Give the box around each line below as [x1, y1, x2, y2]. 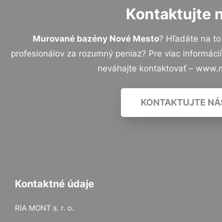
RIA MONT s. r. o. [15, 203, 74, 213]
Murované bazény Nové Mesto [33, 33, 159, 44]
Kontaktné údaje [15, 178, 94, 190]
